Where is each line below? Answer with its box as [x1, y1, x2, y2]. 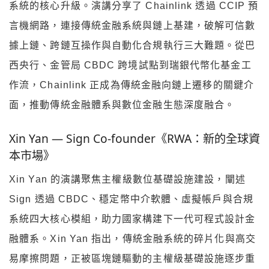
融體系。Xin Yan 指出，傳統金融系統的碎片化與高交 [9, 234, 256, 244]
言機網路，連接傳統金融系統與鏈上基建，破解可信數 [9, 20, 256, 31]
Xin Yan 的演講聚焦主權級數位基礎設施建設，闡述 [9, 174, 246, 185]
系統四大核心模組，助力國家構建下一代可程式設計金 [9, 214, 256, 225]
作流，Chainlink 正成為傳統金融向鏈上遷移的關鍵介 [9, 80, 254, 91]
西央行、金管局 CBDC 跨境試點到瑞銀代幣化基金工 [9, 60, 252, 71]
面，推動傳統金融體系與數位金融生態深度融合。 [9, 100, 235, 110]
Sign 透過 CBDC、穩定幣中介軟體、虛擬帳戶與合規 [9, 194, 253, 205]
